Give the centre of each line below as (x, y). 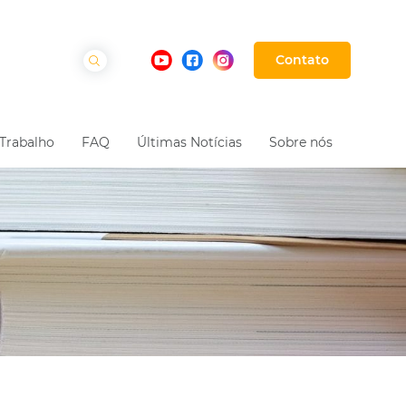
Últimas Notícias (190, 142)
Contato (303, 60)
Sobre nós (301, 142)
